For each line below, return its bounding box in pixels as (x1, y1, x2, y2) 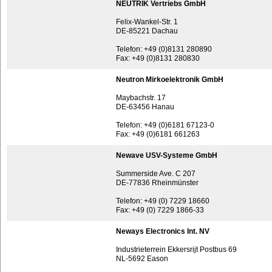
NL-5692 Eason (116, 254, 168, 263)
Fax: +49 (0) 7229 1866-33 (116, 206, 204, 214)
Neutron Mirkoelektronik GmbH (116, 75, 223, 84)
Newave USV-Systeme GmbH (116, 151, 217, 160)
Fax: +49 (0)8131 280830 (116, 54, 200, 63)
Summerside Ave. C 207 (116, 169, 195, 178)
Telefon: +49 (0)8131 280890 (116, 45, 212, 53)
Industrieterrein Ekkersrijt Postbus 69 (116, 245, 237, 254)
